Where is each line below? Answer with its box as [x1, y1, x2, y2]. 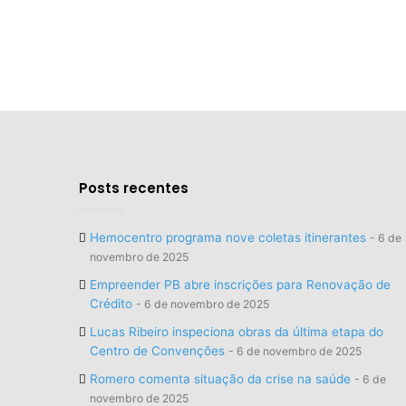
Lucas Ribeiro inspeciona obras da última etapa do [90, 324, 383, 339]
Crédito [90, 295, 132, 311]
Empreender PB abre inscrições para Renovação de [90, 276, 391, 292]
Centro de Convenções [90, 343, 225, 358]
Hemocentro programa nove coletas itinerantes [90, 229, 366, 245]
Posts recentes [79, 178, 188, 198]
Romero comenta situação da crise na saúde [90, 371, 351, 386]
